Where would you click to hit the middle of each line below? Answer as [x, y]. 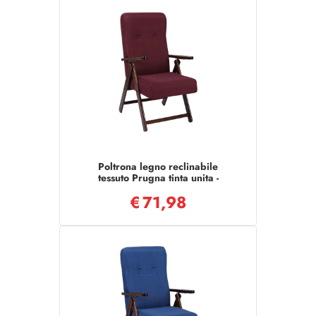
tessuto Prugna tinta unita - [158, 178]
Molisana [158, 189]
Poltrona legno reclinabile [158, 166]
